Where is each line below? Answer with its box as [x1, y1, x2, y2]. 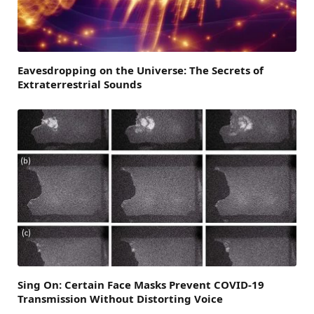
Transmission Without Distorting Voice [18, 291, 223, 306]
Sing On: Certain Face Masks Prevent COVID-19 [18, 277, 264, 292]
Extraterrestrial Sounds [18, 76, 142, 91]
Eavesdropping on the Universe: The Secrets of [18, 62, 264, 77]
